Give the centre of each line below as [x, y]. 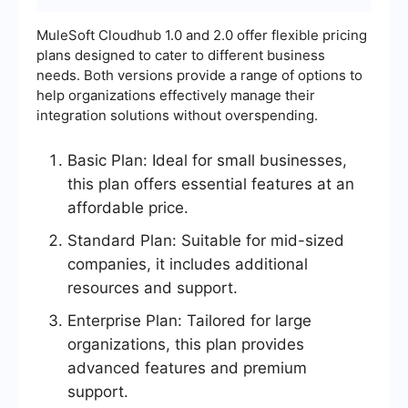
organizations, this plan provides [186, 345]
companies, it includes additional [188, 265]
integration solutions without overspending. [177, 116]
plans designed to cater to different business [181, 56]
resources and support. [153, 288]
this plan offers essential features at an [211, 184]
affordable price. [128, 208]
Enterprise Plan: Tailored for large [189, 321]
